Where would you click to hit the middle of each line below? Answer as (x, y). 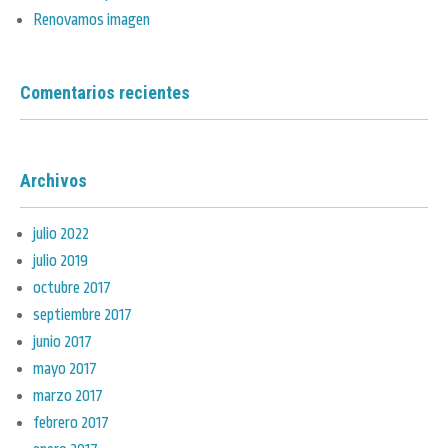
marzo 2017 (68, 395)
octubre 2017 (72, 287)
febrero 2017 (71, 422)
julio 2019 (60, 260)
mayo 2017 (65, 368)
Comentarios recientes (105, 92)
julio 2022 (61, 233)
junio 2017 (62, 341)
